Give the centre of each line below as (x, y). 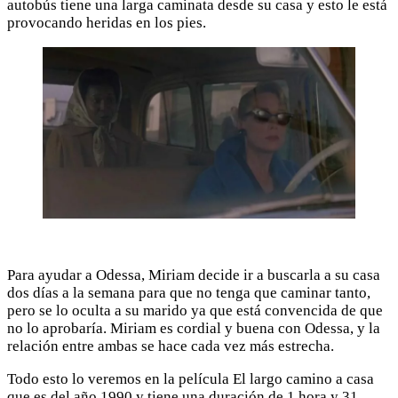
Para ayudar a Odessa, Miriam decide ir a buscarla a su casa (194, 275)
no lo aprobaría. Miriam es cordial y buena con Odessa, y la (194, 329)
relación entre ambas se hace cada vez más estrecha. (171, 346)
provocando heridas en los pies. (107, 22)
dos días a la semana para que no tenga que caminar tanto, (189, 293)
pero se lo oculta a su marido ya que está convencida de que (195, 311)
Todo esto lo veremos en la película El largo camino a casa (191, 379)
